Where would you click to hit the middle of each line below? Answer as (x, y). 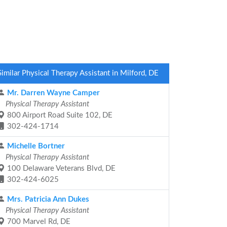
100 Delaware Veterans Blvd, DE (60, 168)
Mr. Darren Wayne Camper (52, 93)
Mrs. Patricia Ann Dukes (47, 199)
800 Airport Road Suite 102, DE (59, 115)
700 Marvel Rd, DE (38, 222)
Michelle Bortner (35, 146)
